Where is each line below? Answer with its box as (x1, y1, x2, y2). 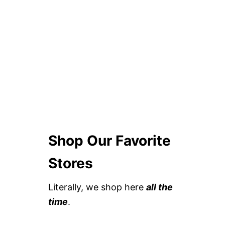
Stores (48, 155, 93, 172)
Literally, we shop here (48, 182, 146, 193)
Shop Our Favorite (48, 132, 171, 150)
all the (146, 182, 173, 193)
